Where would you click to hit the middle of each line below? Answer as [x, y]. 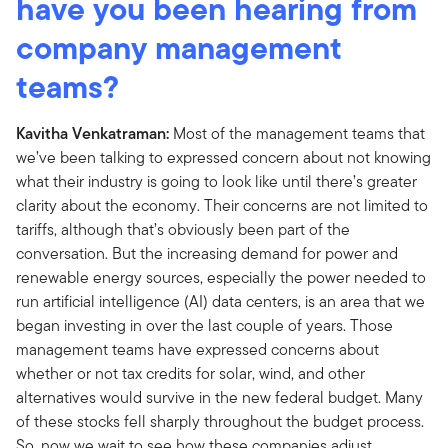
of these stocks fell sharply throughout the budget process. [220, 421]
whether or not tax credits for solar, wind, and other [190, 373]
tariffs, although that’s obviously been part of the [183, 229]
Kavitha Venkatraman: [92, 133]
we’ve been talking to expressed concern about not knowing [223, 157]
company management [179, 47]
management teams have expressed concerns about [197, 349]
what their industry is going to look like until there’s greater [216, 181]
